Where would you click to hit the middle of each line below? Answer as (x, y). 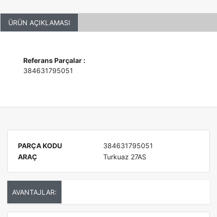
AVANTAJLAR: (34, 192)
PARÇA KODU (40, 146)
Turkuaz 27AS (125, 157)
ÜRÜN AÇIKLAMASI (39, 23)
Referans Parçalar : (54, 60)
